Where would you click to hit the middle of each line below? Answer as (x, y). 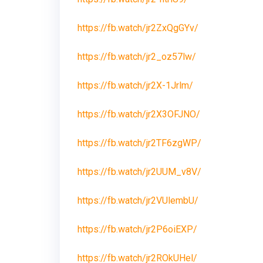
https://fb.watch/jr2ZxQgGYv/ (138, 28)
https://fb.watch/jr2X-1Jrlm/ (135, 85)
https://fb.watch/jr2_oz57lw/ (137, 57)
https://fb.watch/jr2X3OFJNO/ (139, 114)
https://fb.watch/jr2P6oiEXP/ (137, 229)
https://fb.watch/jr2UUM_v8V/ (139, 172)
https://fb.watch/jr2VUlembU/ (138, 200)
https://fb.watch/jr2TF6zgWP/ (139, 143)
